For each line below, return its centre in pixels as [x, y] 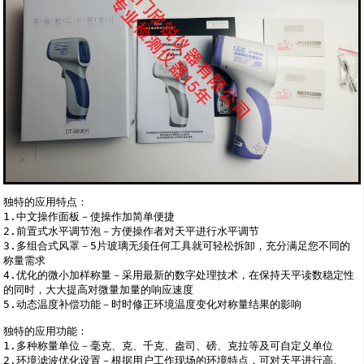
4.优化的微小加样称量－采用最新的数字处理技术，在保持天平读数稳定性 [179, 275]
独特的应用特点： [46, 202]
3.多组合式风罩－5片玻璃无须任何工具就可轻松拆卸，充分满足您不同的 [177, 246]
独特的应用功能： [46, 331]
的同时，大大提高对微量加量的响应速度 [99, 290]
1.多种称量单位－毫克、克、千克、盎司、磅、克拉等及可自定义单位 [169, 346]
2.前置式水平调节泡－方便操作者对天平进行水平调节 [132, 232]
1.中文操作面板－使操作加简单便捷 [89, 217]
